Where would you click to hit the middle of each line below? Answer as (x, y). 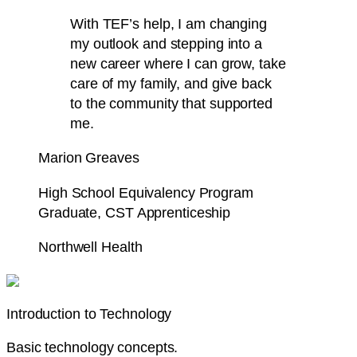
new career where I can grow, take (178, 63)
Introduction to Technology (89, 314)
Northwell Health (90, 247)
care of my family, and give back (171, 83)
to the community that (140, 103)
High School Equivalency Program (146, 192)
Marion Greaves (89, 158)
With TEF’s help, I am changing (169, 23)
